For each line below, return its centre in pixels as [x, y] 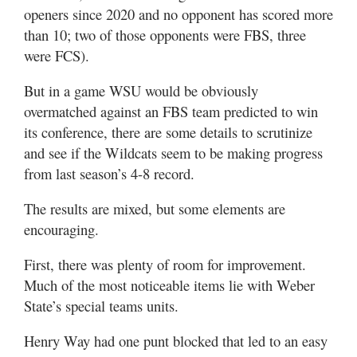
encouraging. [61, 229]
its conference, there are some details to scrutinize [168, 132]
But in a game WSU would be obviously [141, 90]
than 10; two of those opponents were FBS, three [165, 35]
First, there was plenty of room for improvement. [165, 264]
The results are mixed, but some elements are [155, 208]
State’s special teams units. [101, 306]
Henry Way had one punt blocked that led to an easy [176, 341]
